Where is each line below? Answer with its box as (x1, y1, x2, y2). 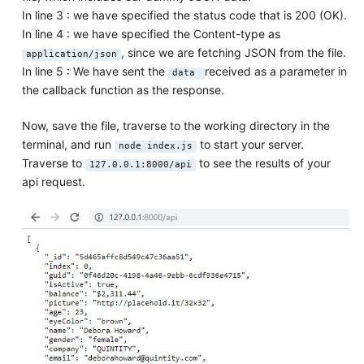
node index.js (118, 141, 193, 152)
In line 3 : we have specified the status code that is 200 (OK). (21, 8, 347, 23)
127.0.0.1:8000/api (89, 159, 192, 171)
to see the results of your (195, 156, 331, 171)
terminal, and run (21, 137, 115, 152)
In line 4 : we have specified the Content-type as (21, 27, 280, 41)
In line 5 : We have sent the (21, 64, 168, 79)
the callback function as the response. (21, 83, 224, 97)
